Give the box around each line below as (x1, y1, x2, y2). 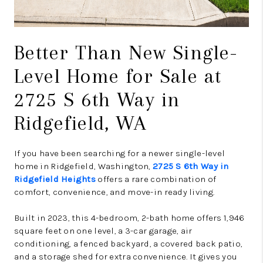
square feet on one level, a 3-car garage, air (14, 225, 193, 237)
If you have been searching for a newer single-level (14, 148, 225, 159)
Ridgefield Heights (14, 174, 96, 185)
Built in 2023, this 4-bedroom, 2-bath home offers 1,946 (14, 213, 245, 224)
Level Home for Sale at (14, 65, 222, 88)
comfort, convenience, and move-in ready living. (14, 187, 215, 198)
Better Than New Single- (14, 41, 238, 65)
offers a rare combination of (96, 174, 217, 185)
